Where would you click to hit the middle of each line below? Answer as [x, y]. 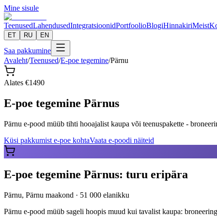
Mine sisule [21, 8]
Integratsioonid [93, 25]
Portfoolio [131, 25]
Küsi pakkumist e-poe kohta [47, 140]
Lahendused [52, 25]
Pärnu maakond [50, 195]
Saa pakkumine [27, 51]
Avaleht [16, 60]
